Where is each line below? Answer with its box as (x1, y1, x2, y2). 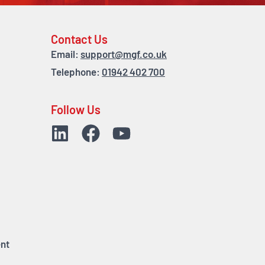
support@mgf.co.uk (80, 50, 167, 60)
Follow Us (51, 105, 101, 118)
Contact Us (51, 34, 108, 47)
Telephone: (51, 67, 102, 78)
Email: (51, 50, 80, 60)
